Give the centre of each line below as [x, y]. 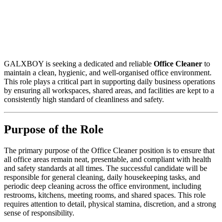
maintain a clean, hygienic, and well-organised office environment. [108, 73]
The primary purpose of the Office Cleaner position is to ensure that [109, 151]
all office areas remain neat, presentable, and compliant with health [108, 160]
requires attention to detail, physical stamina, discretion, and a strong [110, 204]
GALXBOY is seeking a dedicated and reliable [79, 64]
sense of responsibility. [39, 213]
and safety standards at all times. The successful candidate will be [106, 168]
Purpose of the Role [54, 130]
